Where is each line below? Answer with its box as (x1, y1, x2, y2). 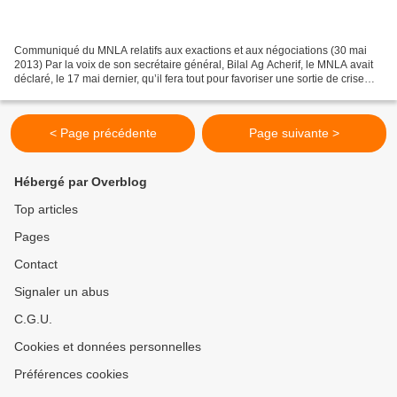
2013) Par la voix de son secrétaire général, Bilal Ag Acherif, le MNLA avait (14, 58, 373, 72)
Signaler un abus (14, 284, 109, 300)
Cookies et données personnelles (14, 339, 201, 354)
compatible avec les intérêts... (14, 87, 156, 100)
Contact (14, 257, 58, 272)
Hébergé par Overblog (14, 175, 147, 190)
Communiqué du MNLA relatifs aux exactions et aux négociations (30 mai (14, 44, 367, 58)
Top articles (14, 202, 78, 217)
